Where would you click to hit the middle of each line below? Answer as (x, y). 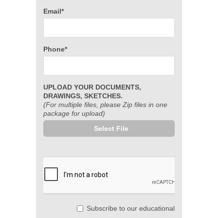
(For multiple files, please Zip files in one (105, 105)
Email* (54, 11)
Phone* (55, 49)
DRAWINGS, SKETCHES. (83, 96)
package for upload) (74, 113)
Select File (111, 128)
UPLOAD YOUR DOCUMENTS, (92, 87)
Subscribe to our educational (131, 208)
